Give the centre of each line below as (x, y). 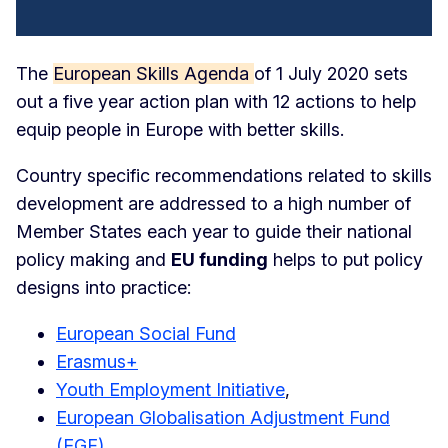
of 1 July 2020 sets (331, 74)
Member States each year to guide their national (214, 232)
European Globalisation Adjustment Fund (223, 418)
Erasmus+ (97, 362)
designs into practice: (103, 288)
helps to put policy (345, 260)
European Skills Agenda (151, 74)
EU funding (219, 260)
